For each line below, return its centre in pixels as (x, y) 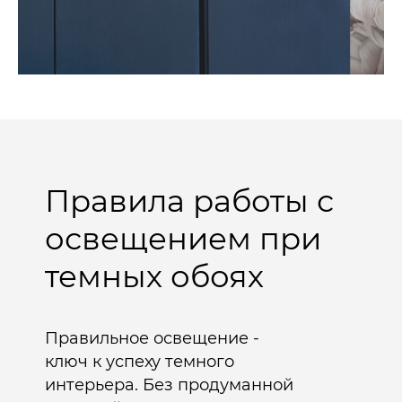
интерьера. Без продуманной (169, 385)
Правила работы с (189, 201)
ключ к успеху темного (140, 361)
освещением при (183, 238)
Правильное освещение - (152, 338)
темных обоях (154, 276)
